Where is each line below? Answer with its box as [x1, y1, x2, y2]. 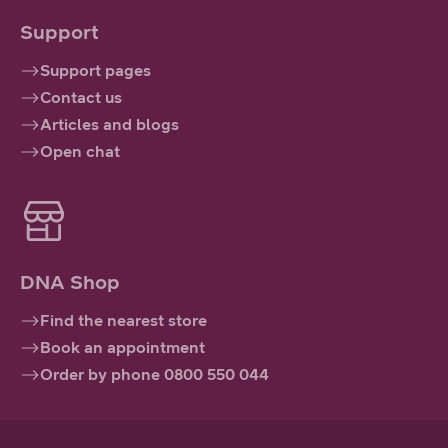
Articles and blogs [40, 115, 179, 135]
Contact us [40, 88, 122, 108]
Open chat [40, 142, 120, 162]
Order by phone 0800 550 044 [40, 365, 269, 385]
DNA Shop [20, 270, 120, 295]
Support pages [40, 61, 151, 81]
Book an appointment [40, 338, 205, 358]
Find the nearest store [40, 311, 207, 331]
